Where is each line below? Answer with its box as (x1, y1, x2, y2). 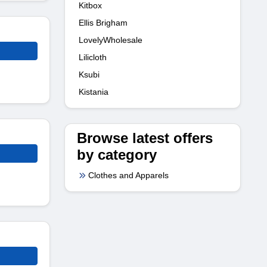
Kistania (79, 86, 108, 97)
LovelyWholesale (79, 35, 142, 45)
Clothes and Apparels (88, 170, 169, 180)
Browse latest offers (77, 129, 213, 146)
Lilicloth (79, 52, 107, 62)
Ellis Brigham (79, 17, 128, 27)
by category (77, 146, 157, 163)
